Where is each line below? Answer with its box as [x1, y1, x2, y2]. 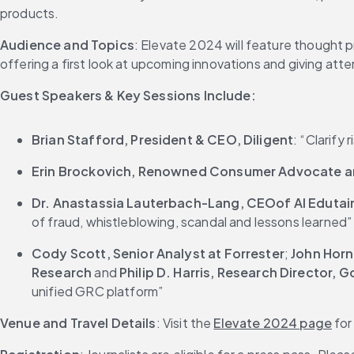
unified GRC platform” [32, 283, 164, 299]
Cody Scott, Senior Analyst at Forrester [32, 245, 284, 262]
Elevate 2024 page [213, 314, 332, 331]
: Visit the [156, 314, 214, 331]
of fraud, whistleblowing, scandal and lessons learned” [32, 213, 352, 230]
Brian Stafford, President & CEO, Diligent [32, 131, 294, 148]
